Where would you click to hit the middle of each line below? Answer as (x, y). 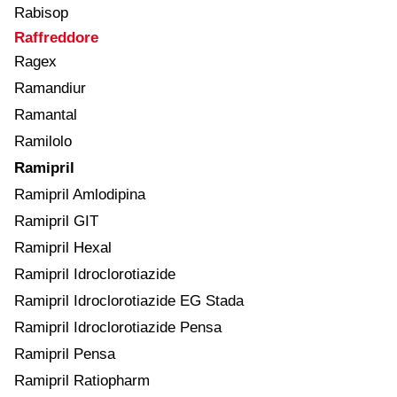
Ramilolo (43, 141)
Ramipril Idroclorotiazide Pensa (118, 327)
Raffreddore (56, 37)
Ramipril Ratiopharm (82, 380)
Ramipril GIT (56, 221)
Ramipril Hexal (63, 247)
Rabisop (41, 12)
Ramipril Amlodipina (80, 194)
